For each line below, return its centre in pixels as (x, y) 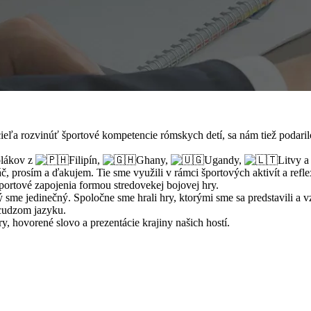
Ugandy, (224, 160)
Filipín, (86, 160)
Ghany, (153, 160)
